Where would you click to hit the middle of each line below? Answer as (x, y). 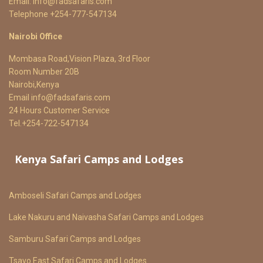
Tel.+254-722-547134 (49, 123)
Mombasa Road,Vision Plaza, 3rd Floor (80, 59)
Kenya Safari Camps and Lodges (99, 159)
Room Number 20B (44, 72)
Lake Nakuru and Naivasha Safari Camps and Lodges (106, 217)
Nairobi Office (36, 36)
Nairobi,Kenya (34, 85)
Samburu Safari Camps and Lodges (75, 239)
